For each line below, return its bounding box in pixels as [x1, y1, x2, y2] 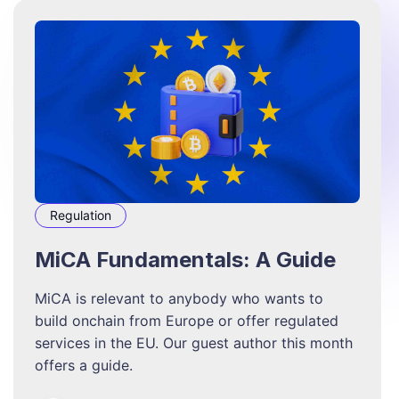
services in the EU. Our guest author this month [34, 334, 353, 353]
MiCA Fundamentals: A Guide [34, 247, 336, 273]
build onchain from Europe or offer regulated [34, 312, 338, 330]
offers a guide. [34, 356, 133, 375]
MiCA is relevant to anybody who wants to [34, 289, 323, 308]
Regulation [49, 208, 111, 224]
